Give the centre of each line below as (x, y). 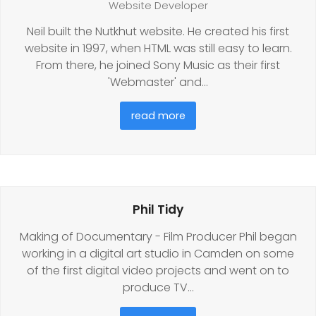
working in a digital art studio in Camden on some (158, 253)
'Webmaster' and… (158, 82)
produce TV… (158, 287)
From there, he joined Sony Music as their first (158, 65)
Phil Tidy (158, 209)
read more (158, 115)
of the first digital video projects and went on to (158, 270)
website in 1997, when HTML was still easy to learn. (158, 48)
